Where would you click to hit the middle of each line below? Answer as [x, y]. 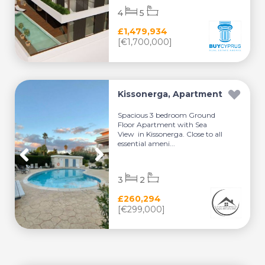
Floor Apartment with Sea [163, 125]
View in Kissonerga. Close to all [170, 134]
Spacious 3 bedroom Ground [167, 115]
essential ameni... [147, 143]
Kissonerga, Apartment [170, 94]
